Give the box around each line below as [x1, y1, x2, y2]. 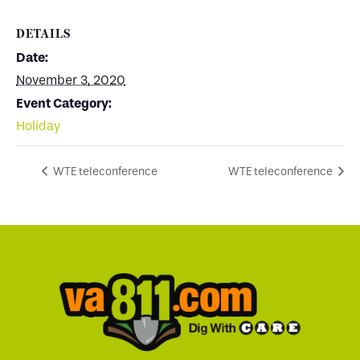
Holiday [16, 118, 60, 133]
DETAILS [16, 26, 71, 41]
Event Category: [16, 96, 112, 111]
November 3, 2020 [16, 72, 125, 88]
